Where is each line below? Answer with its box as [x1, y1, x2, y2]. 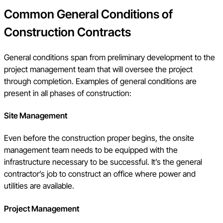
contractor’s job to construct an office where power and [4, 169, 196, 179]
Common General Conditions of [4, 6, 173, 21]
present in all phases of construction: [4, 88, 131, 98]
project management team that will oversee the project [4, 64, 193, 74]
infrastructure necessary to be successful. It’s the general [4, 157, 202, 167]
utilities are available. [4, 181, 74, 191]
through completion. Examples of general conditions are [4, 76, 197, 86]
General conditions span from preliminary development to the [4, 52, 215, 62]
